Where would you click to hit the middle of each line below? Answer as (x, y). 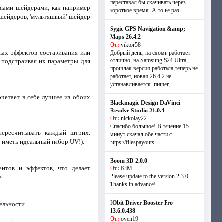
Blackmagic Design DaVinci (145, 103)
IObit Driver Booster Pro (141, 203)
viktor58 (131, 45)
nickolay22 (134, 118)
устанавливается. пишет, (140, 84)
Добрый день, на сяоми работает (150, 53)
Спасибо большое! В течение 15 (149, 126)
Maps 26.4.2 (125, 37)
